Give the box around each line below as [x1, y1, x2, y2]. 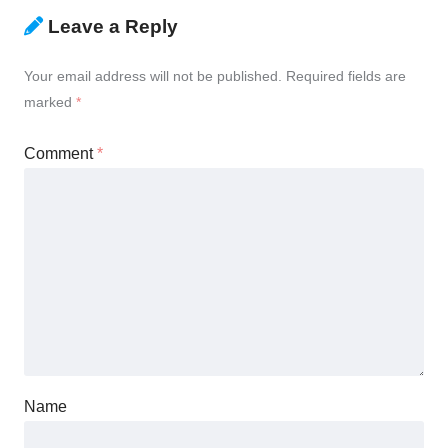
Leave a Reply [48, 15, 178, 37]
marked [24, 93, 76, 110]
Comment [24, 144, 97, 162]
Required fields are [286, 67, 406, 84]
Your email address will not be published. [24, 67, 282, 84]
